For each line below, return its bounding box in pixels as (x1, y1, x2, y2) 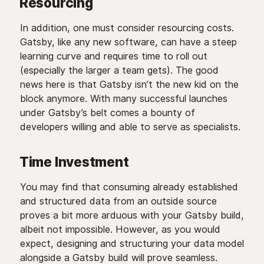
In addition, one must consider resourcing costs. (19, 22, 234, 34)
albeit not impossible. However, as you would (19, 223, 220, 235)
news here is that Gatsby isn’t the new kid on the (19, 78, 239, 90)
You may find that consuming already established (19, 181, 238, 193)
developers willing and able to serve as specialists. (19, 121, 240, 133)
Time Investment (19, 154, 129, 170)
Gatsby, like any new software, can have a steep (19, 36, 237, 48)
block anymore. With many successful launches (19, 93, 227, 104)
